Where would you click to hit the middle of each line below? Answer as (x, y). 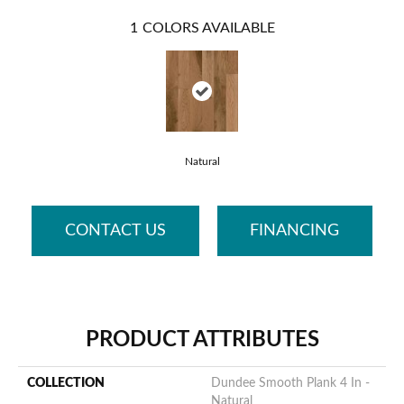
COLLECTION (66, 384)
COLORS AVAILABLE (208, 28)
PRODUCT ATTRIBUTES (202, 340)
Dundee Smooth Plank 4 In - (290, 384)
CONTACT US (115, 230)
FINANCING (295, 230)
